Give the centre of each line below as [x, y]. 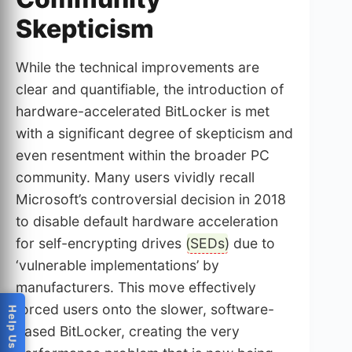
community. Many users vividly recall [135, 178]
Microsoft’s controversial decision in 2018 [151, 200]
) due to [250, 244]
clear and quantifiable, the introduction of [150, 90]
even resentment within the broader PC [143, 156]
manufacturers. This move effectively [136, 288]
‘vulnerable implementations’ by [117, 266]
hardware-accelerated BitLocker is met [143, 112]
